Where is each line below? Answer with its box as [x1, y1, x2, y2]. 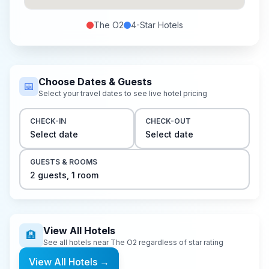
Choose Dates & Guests [38, 76, 152, 88]
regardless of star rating [139, 238, 223, 247]
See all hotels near [43, 238, 109, 247]
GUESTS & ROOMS [30, 157, 97, 166]
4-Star [130, 20, 156, 30]
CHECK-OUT [145, 116, 191, 125]
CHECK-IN [30, 116, 66, 125]
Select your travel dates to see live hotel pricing [38, 89, 207, 98]
